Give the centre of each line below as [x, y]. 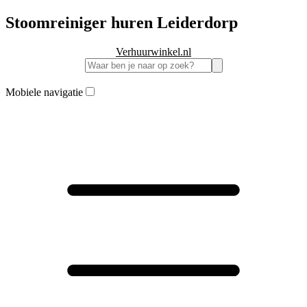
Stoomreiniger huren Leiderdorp [122, 22]
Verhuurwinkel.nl [153, 51]
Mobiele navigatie [44, 92]
